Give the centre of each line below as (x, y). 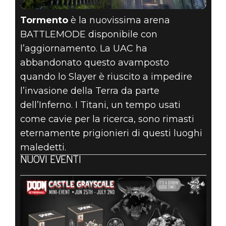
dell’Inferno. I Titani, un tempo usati (100, 105)
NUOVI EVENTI (50, 161)
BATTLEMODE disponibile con (89, 34)
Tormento (44, 20)
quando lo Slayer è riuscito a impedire (106, 76)
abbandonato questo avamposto (94, 62)
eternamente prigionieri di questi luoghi (111, 133)
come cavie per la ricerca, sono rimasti (107, 119)
